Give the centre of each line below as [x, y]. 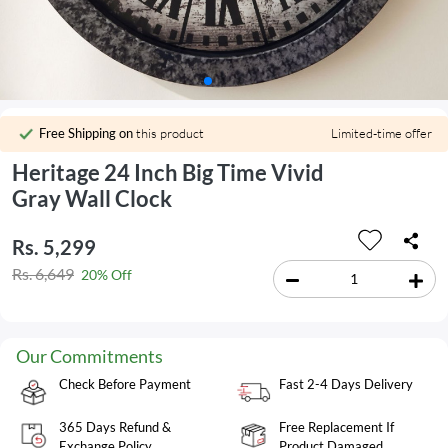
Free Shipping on [86, 132]
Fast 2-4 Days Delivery [346, 383]
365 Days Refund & [115, 426]
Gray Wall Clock [92, 199]
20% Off [106, 275]
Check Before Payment [125, 383]
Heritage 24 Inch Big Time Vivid [168, 173]
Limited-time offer [381, 132]
